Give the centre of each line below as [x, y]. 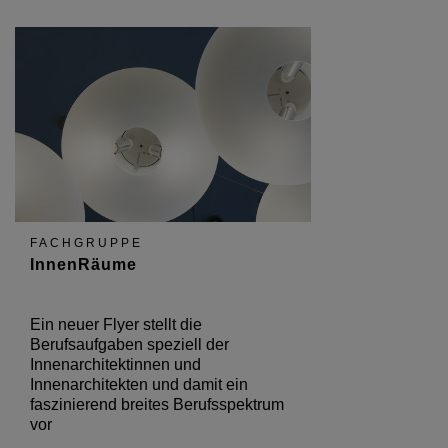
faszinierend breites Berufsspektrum [157, 404]
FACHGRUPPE [86, 242]
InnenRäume [83, 264]
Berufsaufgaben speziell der [129, 344]
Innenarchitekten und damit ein [139, 384]
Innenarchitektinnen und [115, 364]
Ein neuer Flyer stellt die [116, 324]
